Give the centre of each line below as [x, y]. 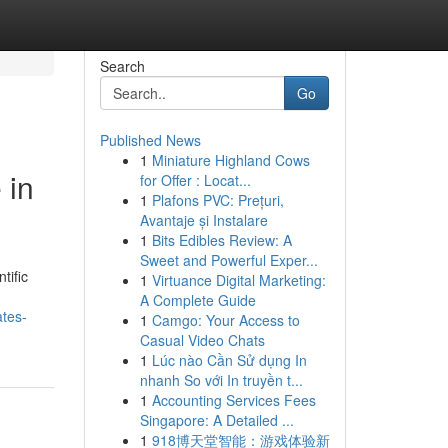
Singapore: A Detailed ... [216, 420]
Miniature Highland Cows [230, 160]
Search [122, 66]
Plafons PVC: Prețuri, [217, 200]
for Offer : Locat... [195, 180]
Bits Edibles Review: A [221, 240]
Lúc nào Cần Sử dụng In [229, 360]
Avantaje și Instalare [203, 220]
